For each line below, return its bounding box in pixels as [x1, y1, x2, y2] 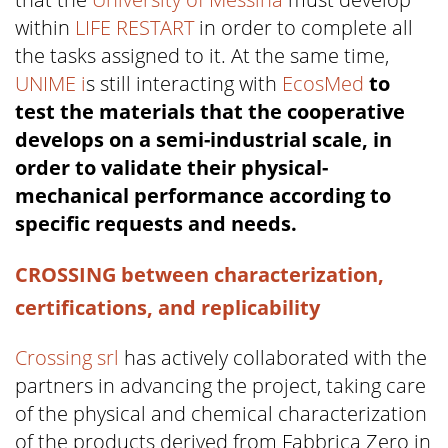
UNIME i [15, 70, 86, 98]
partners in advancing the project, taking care [15, 372, 426, 400]
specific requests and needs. [15, 210, 297, 238]
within [15, 14, 75, 42]
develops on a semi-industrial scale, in [15, 126, 392, 154]
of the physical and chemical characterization [15, 400, 427, 428]
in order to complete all [194, 14, 413, 42]
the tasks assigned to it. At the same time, [15, 42, 389, 70]
